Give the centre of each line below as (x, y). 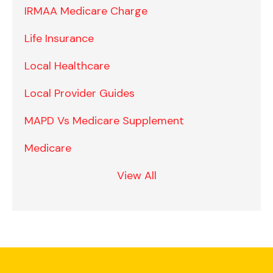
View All (136, 176)
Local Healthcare (67, 66)
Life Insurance (59, 39)
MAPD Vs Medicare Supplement (104, 121)
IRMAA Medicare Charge (86, 11)
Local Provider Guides (80, 94)
